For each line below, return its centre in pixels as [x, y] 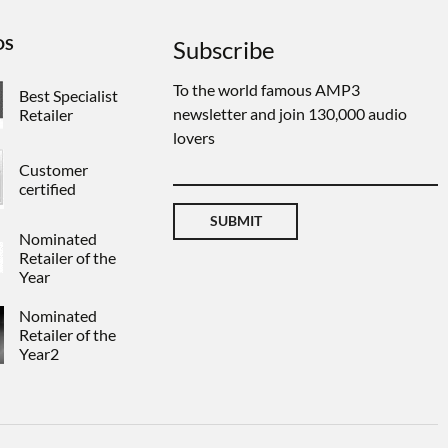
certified [48, 188]
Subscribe [224, 49]
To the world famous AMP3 [267, 89]
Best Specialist [69, 95]
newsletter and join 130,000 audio [290, 113]
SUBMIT [235, 220]
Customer [54, 169]
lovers [194, 137]
